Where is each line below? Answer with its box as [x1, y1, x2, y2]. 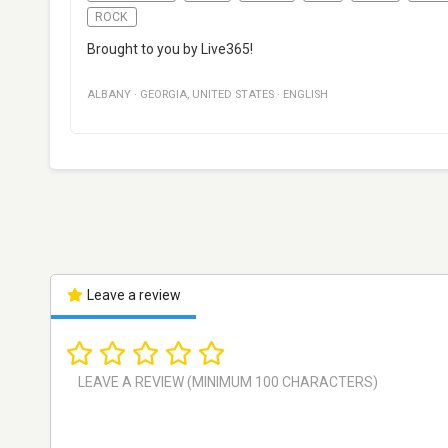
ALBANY [87, 88, 131, 102]
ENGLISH [283, 88, 328, 102]
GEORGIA [140, 88, 187, 102]
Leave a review [83, 287, 181, 304]
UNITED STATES [192, 88, 274, 102]
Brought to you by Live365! [87, 41, 253, 58]
